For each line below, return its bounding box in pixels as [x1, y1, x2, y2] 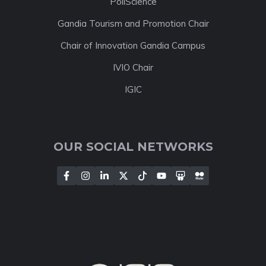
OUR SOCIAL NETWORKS [53, 140, 213, 154]
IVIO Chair [113, 62, 153, 73]
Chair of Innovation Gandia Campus [61, 40, 205, 51]
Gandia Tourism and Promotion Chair [57, 18, 209, 29]
